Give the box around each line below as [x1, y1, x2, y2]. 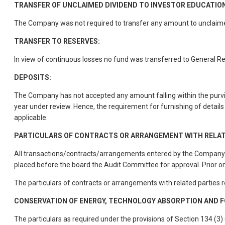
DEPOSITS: [14, 73, 51, 81]
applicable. [14, 113, 48, 122]
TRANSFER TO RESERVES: [14, 37, 100, 45]
